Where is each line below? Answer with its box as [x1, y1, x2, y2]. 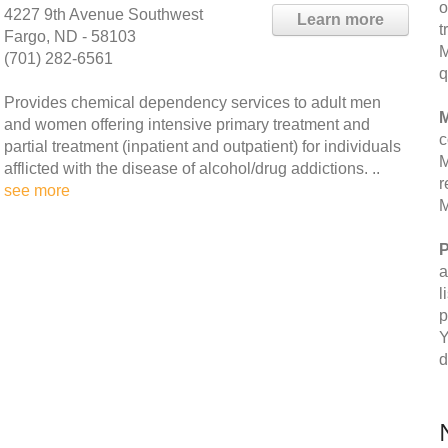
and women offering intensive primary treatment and [4, 116, 370, 133]
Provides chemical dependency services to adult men [4, 94, 381, 111]
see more [4, 182, 70, 199]
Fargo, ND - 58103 [4, 28, 136, 45]
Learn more [297, 11, 384, 28]
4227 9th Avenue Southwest [4, 6, 203, 23]
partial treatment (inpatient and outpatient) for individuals [4, 138, 401, 155]
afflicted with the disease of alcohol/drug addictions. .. [4, 160, 380, 177]
